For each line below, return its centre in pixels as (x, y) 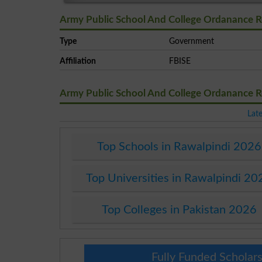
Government (192, 41)
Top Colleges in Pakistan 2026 (179, 210)
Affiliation (78, 61)
